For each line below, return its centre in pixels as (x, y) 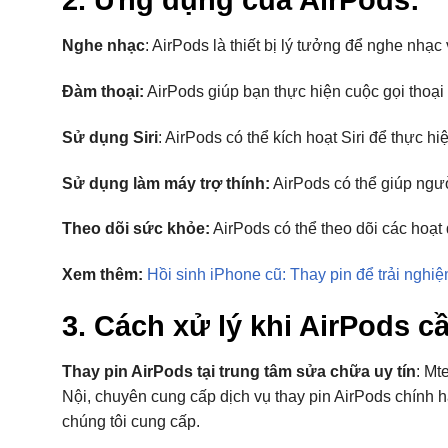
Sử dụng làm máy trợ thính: (166, 183)
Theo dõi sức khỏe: (136, 229)
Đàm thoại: (103, 91)
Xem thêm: (102, 275)
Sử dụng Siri (110, 137)
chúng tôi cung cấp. (131, 422)
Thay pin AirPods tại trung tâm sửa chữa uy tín (239, 372)
